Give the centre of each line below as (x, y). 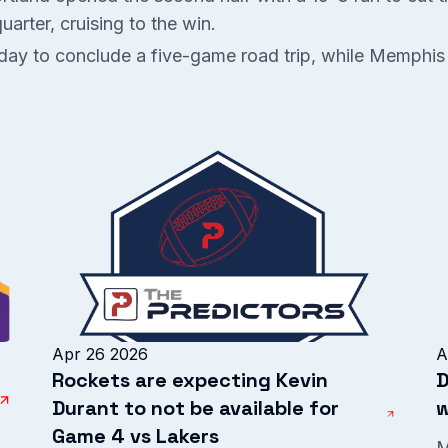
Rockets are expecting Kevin (190, 380)
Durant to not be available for (195, 408)
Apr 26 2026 (100, 354)
